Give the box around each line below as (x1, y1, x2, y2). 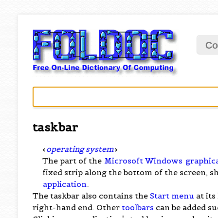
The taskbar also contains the (33, 190, 150, 200)
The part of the (42, 155, 104, 165)
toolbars (122, 202, 154, 212)
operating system (46, 144, 114, 154)
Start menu (150, 190, 195, 200)
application (43, 179, 87, 189)
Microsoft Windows (104, 155, 183, 165)
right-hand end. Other (33, 202, 122, 212)
